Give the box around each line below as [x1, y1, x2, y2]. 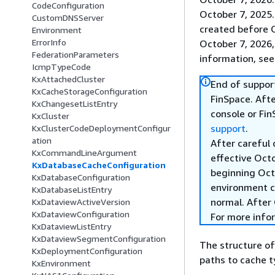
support [211, 122, 246, 134]
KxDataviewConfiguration [32, 209, 130, 220]
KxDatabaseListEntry [32, 184, 112, 195]
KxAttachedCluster [32, 74, 105, 85]
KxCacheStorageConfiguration [32, 86, 147, 97]
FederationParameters [32, 49, 119, 60]
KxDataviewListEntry [32, 221, 111, 232]
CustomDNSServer [32, 12, 104, 23]
